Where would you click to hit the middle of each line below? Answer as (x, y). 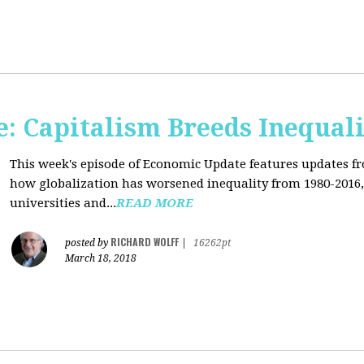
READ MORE (155, 203)
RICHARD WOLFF (145, 242)
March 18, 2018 (101, 258)
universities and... (63, 203)
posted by (88, 243)
